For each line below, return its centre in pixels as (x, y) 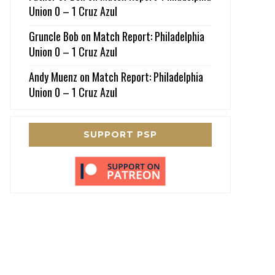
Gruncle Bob (54, 36)
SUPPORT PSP (120, 134)
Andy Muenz (53, 76)
